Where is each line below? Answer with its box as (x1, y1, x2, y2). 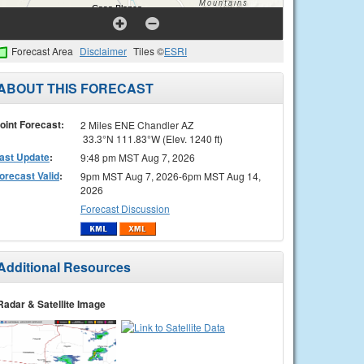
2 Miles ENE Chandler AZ (80, 117, 193, 132)
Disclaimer (80, 44, 127, 58)
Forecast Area (11, 44, 73, 58)
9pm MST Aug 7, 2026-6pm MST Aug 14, (80, 168, 261, 183)
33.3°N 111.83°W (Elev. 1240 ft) (80, 131, 223, 145)
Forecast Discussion (80, 201, 170, 215)
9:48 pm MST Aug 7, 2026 (80, 149, 195, 164)
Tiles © (133, 44, 164, 58)
